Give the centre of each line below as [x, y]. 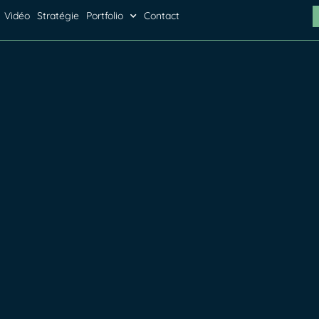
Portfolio [104, 16]
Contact [161, 16]
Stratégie [58, 16]
